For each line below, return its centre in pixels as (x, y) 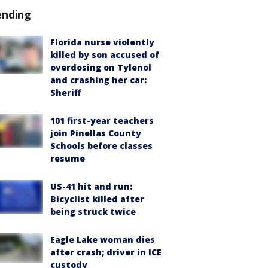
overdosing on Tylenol (101, 67)
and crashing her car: (98, 80)
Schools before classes (101, 145)
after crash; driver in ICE (106, 252)
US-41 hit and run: (91, 186)
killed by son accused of (105, 54)
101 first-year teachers (102, 120)
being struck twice (93, 211)
